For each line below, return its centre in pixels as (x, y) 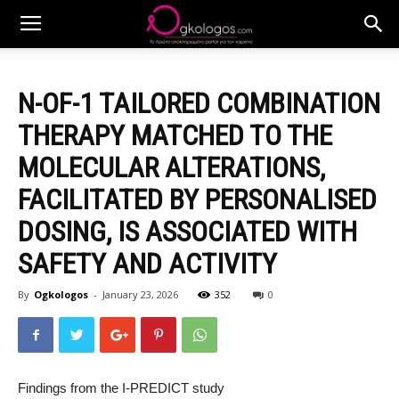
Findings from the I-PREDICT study (121, 388)
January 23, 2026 (140, 294)
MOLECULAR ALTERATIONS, (171, 167)
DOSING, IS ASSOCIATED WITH (187, 232)
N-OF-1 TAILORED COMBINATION (199, 103)
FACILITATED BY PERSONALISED (197, 199)
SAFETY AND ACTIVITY (147, 264)
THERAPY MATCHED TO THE (175, 135)
